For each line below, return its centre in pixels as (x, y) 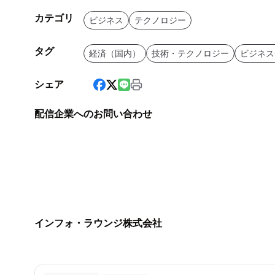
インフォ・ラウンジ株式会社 (98, 223)
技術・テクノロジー (190, 54)
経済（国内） (115, 54)
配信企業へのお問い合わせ (93, 114)
